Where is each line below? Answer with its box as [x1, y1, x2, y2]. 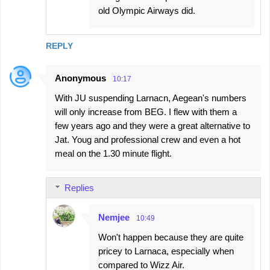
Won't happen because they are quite [98, 232, 243, 242]
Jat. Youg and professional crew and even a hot [55, 134, 240, 145]
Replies [64, 183, 94, 193]
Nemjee [98, 212, 130, 222]
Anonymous [55, 73, 106, 83]
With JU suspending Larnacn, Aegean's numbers [55, 93, 246, 103]
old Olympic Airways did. [98, 5, 195, 16]
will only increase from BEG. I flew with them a [55, 107, 237, 117]
